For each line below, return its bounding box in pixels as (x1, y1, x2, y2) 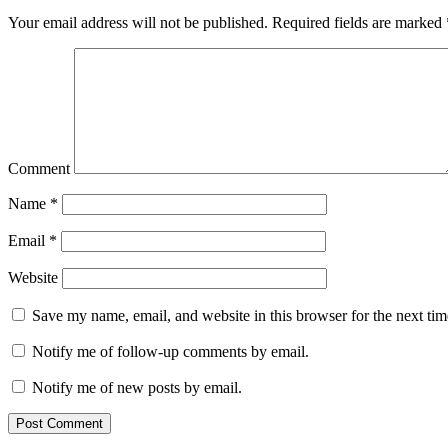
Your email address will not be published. (8, 14, 268, 32)
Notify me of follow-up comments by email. (32, 343, 309, 361)
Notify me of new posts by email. (32, 379, 242, 397)
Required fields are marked (268, 14, 446, 32)
